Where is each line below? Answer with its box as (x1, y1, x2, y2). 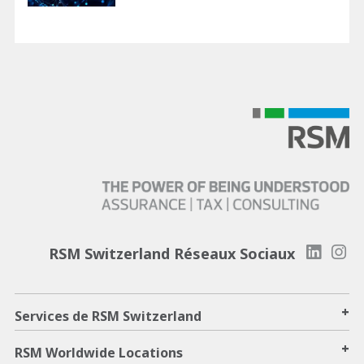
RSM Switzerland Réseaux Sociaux (48, 244, 295, 264)
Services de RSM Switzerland (15, 307, 201, 326)
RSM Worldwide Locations (15, 344, 183, 362)
